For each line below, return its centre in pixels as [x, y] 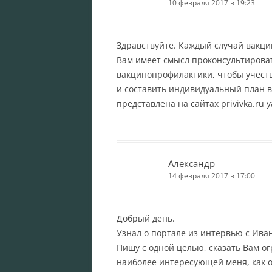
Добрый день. [146, 218]
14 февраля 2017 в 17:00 [212, 175]
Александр [192, 163]
